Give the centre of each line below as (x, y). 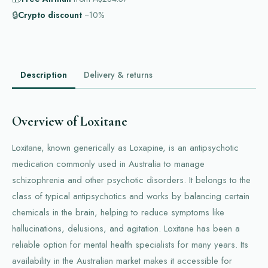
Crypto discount (50, 15)
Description (44, 74)
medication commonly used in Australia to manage (108, 164)
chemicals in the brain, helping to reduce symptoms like (118, 213)
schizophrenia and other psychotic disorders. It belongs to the (131, 180)
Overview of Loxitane (70, 122)
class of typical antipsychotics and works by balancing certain (131, 197)
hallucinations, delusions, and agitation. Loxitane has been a (126, 229)
